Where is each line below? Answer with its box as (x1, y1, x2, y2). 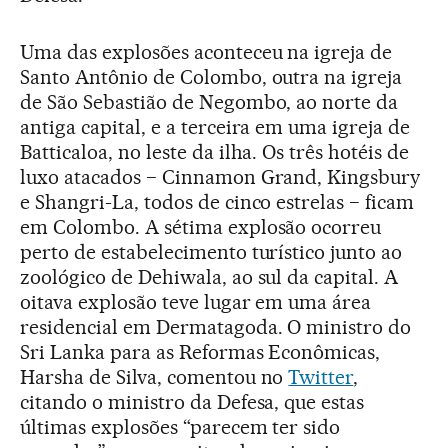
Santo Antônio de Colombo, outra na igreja (20, 64, 403, 89)
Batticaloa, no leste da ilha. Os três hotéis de (20, 139, 410, 164)
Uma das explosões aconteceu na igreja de (20, 39, 393, 64)
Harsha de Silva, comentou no (20, 364, 289, 389)
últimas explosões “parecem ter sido (20, 414, 341, 439)
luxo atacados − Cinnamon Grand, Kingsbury (20, 164, 421, 189)
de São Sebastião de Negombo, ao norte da (20, 89, 399, 114)
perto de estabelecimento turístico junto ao (20, 239, 403, 264)
